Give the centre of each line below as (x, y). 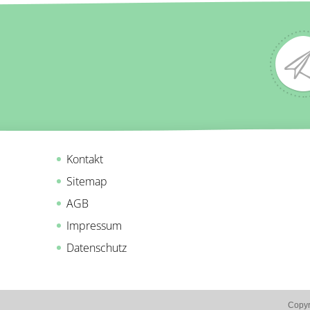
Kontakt (85, 159)
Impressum (94, 226)
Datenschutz (97, 248)
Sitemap (87, 182)
